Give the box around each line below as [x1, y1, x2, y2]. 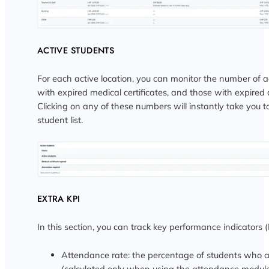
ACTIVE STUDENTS [37, 44, 115, 57]
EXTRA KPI [37, 192, 80, 205]
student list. [37, 114, 83, 126]
